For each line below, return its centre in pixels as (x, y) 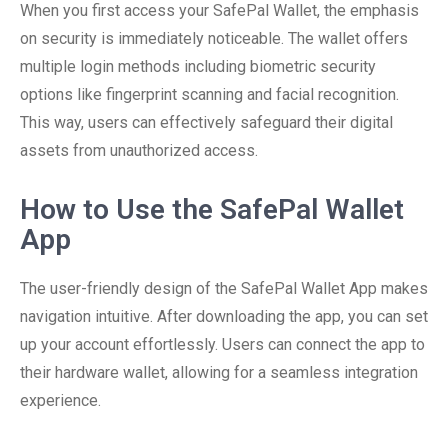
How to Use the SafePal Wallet (212, 209)
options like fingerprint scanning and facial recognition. (209, 94)
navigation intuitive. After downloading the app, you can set (224, 316)
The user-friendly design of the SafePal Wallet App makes (224, 288)
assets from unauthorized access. (139, 150)
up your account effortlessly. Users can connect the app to (222, 344)
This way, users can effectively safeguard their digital (206, 122)
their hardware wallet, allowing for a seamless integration (219, 372)
